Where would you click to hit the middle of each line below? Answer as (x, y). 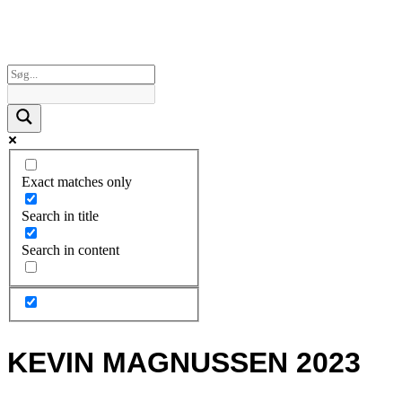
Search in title (60, 215)
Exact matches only (77, 181)
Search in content (70, 249)
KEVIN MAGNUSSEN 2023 (184, 362)
